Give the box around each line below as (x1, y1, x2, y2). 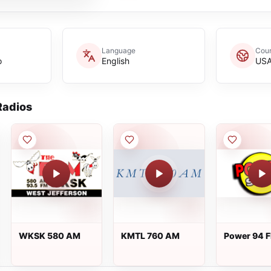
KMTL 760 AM (121, 230, 180, 241)
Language (101, 45, 135, 55)
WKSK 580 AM (18, 230, 80, 241)
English (101, 55, 129, 66)
